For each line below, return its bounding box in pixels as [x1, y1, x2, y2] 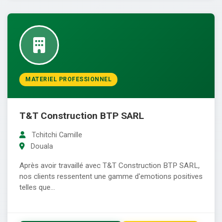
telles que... [19, 183, 55, 192]
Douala [29, 142, 53, 151]
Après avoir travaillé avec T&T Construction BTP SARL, [19, 161, 200, 170]
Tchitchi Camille [30, 131, 82, 140]
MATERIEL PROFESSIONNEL [25, 76, 111, 83]
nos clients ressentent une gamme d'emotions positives [19, 172, 203, 181]
